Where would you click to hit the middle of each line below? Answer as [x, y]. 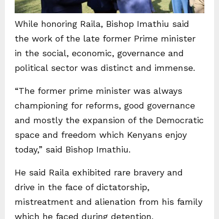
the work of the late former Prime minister [105, 38]
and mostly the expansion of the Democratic [109, 120]
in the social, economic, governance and [99, 53]
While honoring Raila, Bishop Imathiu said [102, 23]
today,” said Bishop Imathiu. [73, 149]
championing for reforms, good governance [105, 105]
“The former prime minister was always [99, 90]
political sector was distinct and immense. [105, 67]
